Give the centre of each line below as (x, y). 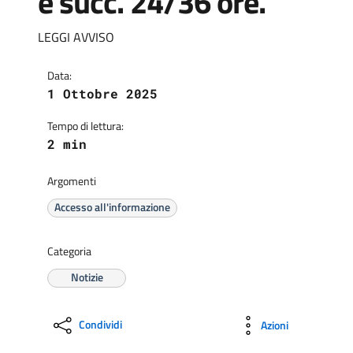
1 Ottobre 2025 (102, 93)
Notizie (87, 277)
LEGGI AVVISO (76, 37)
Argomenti (72, 180)
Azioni (274, 325)
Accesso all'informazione (112, 207)
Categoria (69, 251)
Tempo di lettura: (85, 125)
